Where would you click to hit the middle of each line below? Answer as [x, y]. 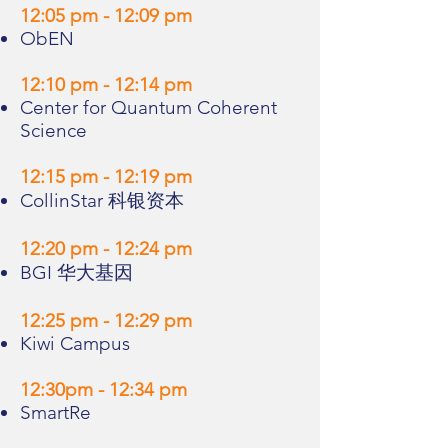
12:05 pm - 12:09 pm [106, 15]
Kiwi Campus [75, 343]
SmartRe [65, 412]
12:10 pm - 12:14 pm [106, 84]
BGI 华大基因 [76, 272]
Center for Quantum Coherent [148, 107]
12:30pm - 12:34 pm [103, 389]
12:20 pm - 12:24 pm [106, 248]
